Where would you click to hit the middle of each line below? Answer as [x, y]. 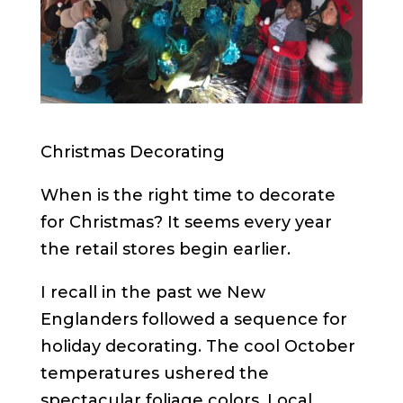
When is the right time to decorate [188, 195]
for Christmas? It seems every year [186, 222]
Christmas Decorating [132, 152]
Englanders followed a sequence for [193, 319]
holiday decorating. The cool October [197, 346]
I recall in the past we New [152, 292]
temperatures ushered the [154, 373]
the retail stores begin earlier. [165, 249]
